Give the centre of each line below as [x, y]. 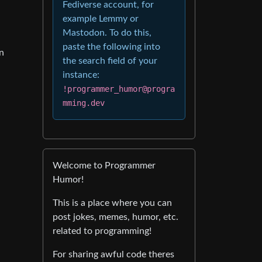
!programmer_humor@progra [119, 89]
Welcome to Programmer [104, 166]
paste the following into [111, 47]
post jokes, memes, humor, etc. [116, 217]
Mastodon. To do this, [107, 33]
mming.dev [84, 103]
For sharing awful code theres [113, 254]
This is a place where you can [112, 203]
